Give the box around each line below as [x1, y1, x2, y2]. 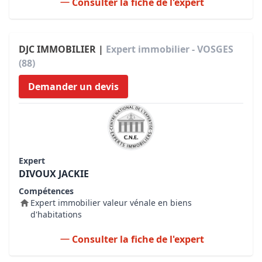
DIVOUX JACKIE [19, 167, 89, 180]
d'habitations [30, 209, 82, 220]
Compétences [19, 185, 74, 196]
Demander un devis [28, 80, 119, 93]
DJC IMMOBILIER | [19, 43, 106, 56]
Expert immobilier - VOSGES [106, 43, 233, 56]
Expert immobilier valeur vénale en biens [30, 197, 192, 208]
